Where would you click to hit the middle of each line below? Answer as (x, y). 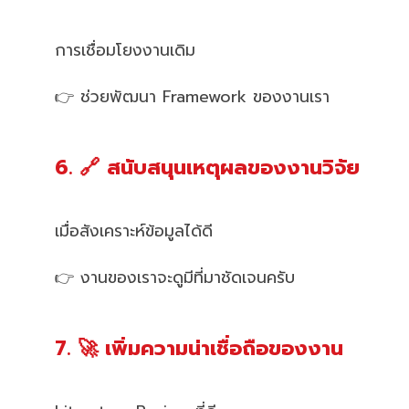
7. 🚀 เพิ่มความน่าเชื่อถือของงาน (199, 348)
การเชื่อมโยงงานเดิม (125, 51)
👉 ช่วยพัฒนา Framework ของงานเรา (192, 97)
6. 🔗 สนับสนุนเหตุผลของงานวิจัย (207, 168)
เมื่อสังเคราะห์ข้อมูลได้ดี (134, 231)
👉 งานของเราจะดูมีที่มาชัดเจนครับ (175, 277)
